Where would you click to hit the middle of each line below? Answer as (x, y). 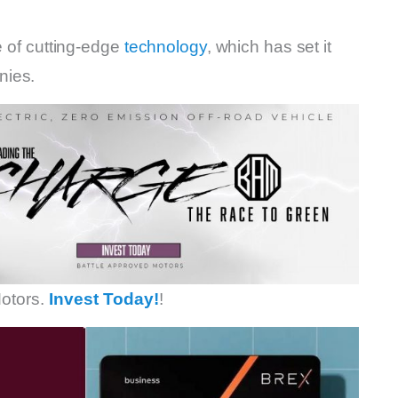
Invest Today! (104, 299)
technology (165, 46)
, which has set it (269, 46)
